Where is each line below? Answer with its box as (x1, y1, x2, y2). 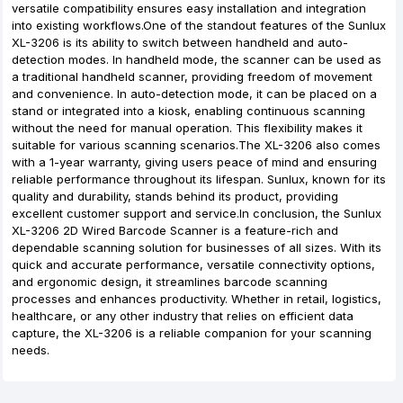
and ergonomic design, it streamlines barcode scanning (12, 274, 327, 289)
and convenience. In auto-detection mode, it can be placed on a (12, 86, 377, 101)
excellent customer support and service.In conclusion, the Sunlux (12, 206, 381, 220)
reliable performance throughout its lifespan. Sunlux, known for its (12, 172, 386, 186)
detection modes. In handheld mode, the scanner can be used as (12, 52, 381, 67)
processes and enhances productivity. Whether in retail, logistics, (12, 291, 381, 306)
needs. (12, 343, 49, 357)
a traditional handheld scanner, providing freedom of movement (12, 69, 372, 84)
